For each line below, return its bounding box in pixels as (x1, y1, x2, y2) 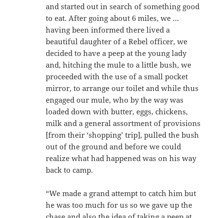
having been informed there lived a (46, 24, 170, 35)
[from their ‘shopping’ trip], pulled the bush (46, 129, 200, 140)
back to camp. (46, 164, 93, 175)
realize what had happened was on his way (46, 153, 197, 163)
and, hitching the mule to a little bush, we (46, 59, 192, 70)
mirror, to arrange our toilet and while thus (46, 83, 199, 93)
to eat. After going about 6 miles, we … (46, 13, 180, 23)
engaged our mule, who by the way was (46, 94, 184, 105)
